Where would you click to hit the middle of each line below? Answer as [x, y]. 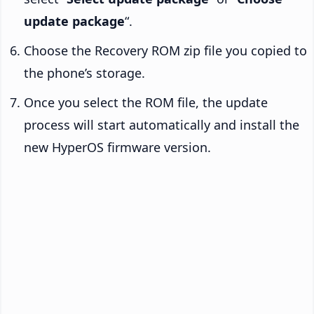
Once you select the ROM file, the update [146, 102]
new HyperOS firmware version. [117, 147]
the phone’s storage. [84, 73]
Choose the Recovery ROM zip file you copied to [165, 50]
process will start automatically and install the [162, 124]
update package [74, 21]
